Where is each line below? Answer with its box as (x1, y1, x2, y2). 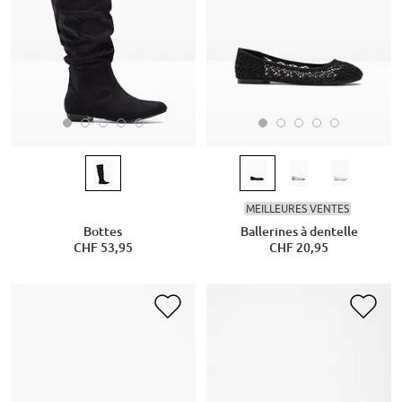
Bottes (83, 224, 123, 240)
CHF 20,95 (269, 240, 328, 256)
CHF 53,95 (73, 240, 133, 256)
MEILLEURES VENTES (245, 201, 349, 215)
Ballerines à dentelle (240, 224, 358, 240)
